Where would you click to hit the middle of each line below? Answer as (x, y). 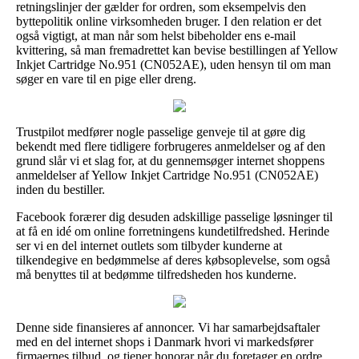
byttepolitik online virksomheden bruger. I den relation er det (169, 21)
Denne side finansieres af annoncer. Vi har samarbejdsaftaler (168, 327)
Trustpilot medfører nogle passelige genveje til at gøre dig (161, 131)
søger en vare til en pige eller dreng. (106, 79)
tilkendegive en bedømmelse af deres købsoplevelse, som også (173, 260)
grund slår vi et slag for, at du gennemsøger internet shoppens (170, 160)
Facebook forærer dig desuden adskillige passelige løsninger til (174, 216)
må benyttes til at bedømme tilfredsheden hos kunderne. (156, 274)
